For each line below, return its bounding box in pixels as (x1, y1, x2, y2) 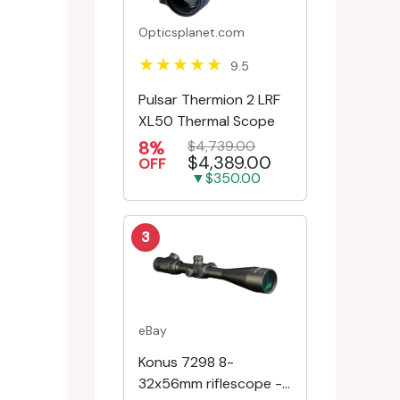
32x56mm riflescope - (138, 374, 282, 394)
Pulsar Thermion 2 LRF (138, 89, 280, 109)
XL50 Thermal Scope (138, 111, 275, 130)
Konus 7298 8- (138, 353, 234, 372)
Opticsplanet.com (138, 23, 245, 40)
